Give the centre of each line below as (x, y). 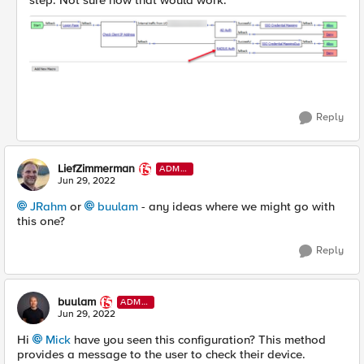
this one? (41, 221)
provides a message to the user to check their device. (161, 355)
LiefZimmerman (96, 169)
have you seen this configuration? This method (198, 340)
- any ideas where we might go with (236, 207)
